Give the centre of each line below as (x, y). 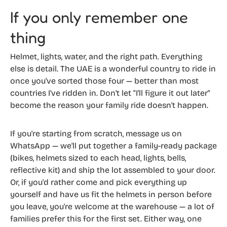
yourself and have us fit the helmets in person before (111, 194)
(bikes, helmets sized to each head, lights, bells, (98, 158)
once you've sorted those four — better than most (104, 81)
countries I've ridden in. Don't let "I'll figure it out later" (110, 93)
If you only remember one (99, 17)
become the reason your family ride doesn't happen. (109, 105)
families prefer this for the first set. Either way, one (106, 218)
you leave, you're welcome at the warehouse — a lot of (112, 206)
